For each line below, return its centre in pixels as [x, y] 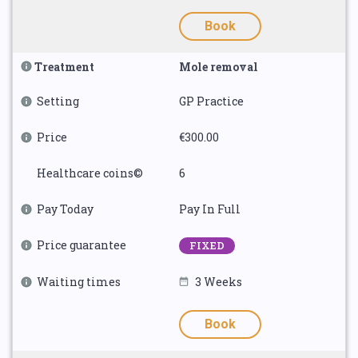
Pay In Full [210, 209]
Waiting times [79, 282]
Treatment [64, 67]
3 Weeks [219, 282]
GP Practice [211, 101]
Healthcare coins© [90, 173]
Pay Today [65, 209]
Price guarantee [82, 245]
